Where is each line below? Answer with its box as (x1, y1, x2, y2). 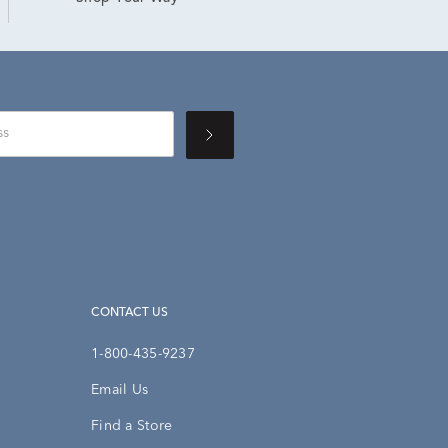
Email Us (91, 382, 149, 397)
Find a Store (91, 418, 173, 433)
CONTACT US (99, 306, 168, 319)
